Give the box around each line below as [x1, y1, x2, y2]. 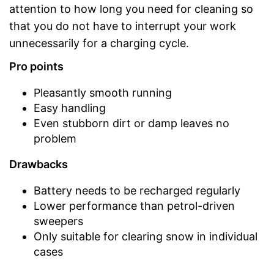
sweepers [34, 214, 83, 228]
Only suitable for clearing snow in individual [34, 229, 257, 243]
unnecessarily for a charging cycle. [9, 36, 189, 50]
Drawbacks [9, 157, 68, 171]
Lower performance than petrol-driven [34, 199, 235, 212]
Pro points [9, 59, 64, 73]
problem [34, 131, 76, 145]
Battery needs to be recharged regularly [34, 183, 240, 197]
